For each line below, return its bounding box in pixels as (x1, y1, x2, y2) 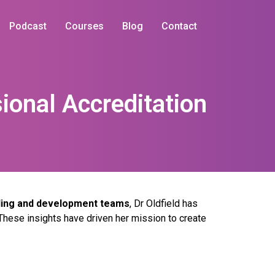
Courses (65, 20, 104, 32)
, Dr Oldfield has (130, 198, 198, 209)
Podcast (9, 20, 47, 32)
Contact (161, 20, 197, 32)
